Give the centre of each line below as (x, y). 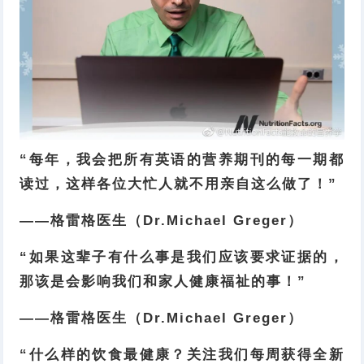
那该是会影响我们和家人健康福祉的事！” (163, 282)
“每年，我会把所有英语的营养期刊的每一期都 (182, 160)
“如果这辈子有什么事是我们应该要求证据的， (182, 258)
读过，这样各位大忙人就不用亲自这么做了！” (179, 184)
